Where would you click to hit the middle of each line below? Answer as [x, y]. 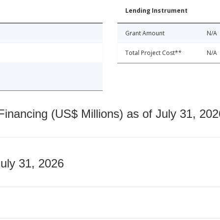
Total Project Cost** [153, 53]
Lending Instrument [156, 11]
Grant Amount [145, 33]
